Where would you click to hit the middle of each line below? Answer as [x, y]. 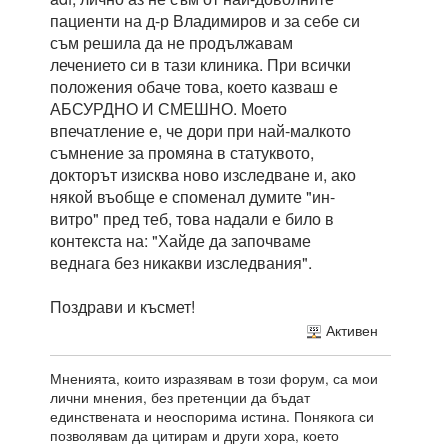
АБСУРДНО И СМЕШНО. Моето [168, 109]
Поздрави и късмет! [122, 307]
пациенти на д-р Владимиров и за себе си [205, 21]
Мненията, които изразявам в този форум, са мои [214, 378]
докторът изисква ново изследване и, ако [203, 175]
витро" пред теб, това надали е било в [192, 219]
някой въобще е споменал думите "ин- [192, 197]
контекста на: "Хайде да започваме [180, 241]
